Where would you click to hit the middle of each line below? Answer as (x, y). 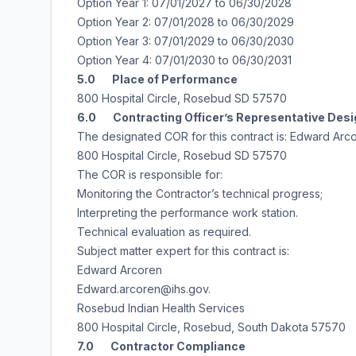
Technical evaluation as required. (164, 232)
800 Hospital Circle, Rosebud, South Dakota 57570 (211, 327)
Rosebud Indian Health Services (161, 308)
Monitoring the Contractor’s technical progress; (200, 193)
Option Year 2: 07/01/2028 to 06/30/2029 (186, 22)
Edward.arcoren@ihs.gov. (144, 289)
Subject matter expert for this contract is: (183, 251)
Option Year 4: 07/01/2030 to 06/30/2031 (184, 60)
